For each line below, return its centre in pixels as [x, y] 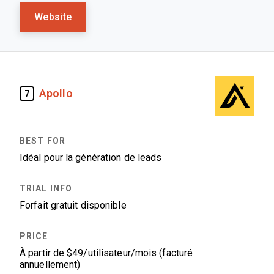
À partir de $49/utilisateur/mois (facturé [106, 253]
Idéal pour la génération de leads [91, 157]
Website [53, 17]
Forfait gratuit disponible [73, 205]
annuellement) [50, 265]
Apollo [56, 93]
